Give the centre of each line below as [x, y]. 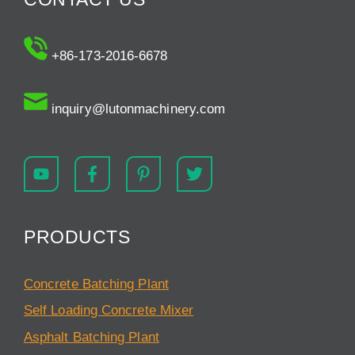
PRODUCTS [77, 237]
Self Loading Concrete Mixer [109, 311]
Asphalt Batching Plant [92, 337]
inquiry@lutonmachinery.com [137, 109]
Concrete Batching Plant [96, 284]
